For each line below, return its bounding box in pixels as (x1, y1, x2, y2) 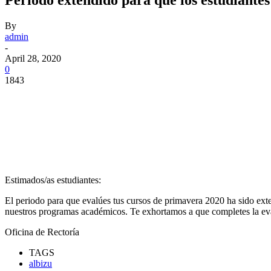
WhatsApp (232, 93, 264, 103)
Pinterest (163, 93, 193, 103)
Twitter (100, 93, 124, 103)
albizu (29, 258, 52, 269)
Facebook (30, 93, 61, 103)
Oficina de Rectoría (5, 226, 79, 237)
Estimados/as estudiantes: (5, 174, 101, 185)
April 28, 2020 (5, 53, 61, 64)
